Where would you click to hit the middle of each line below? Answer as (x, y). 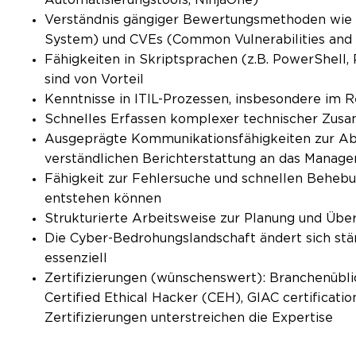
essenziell (76, 258)
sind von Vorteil (94, 79)
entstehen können (103, 198)
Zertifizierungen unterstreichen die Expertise (189, 317)
